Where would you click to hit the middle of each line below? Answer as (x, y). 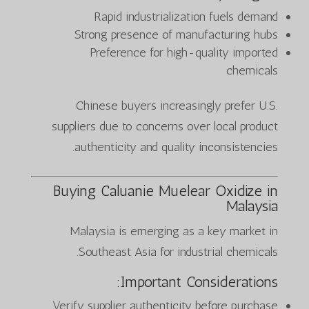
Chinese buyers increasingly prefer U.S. (177, 105)
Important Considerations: (199, 281)
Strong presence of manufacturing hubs (177, 34)
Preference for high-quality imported (184, 52)
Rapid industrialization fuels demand (186, 16)
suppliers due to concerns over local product (165, 126)
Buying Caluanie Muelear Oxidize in (166, 190)
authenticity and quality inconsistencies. (177, 147)
